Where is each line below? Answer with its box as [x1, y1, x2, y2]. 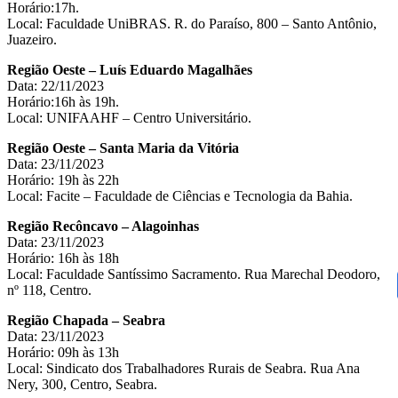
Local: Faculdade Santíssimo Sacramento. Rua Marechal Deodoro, [7, 266, 380, 282]
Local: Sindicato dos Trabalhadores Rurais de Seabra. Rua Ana [7, 360, 360, 376]
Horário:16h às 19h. [7, 93, 119, 109]
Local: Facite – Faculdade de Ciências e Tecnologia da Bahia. [7, 187, 353, 203]
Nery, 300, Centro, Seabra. [7, 376, 157, 392]
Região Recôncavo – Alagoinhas [7, 218, 199, 234]
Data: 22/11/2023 [7, 77, 104, 93]
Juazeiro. [7, 31, 57, 47]
